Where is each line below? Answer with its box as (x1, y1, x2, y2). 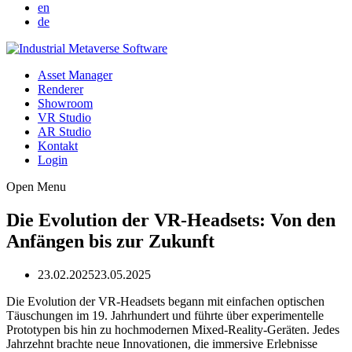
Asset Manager (38, 68, 112, 82)
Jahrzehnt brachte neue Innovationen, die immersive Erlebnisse (6, 336, 317, 350)
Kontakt (38, 139, 78, 152)
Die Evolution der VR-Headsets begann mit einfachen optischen (6, 294, 324, 308)
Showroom (38, 97, 93, 110)
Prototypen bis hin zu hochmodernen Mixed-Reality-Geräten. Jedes (6, 322, 339, 336)
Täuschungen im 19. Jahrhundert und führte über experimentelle (6, 308, 324, 322)
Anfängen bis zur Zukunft (6, 230, 214, 251)
